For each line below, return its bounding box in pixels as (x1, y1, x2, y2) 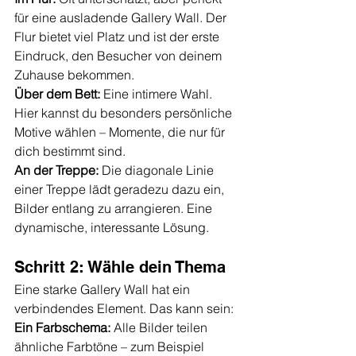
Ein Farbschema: (14, 319, 110, 336)
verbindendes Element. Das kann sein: (14, 300, 234, 317)
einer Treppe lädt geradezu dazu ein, (14, 181, 227, 198)
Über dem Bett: (14, 86, 100, 103)
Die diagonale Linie (99, 162, 217, 179)
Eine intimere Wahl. (100, 86, 215, 103)
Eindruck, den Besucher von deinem (14, 48, 225, 64)
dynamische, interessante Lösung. (14, 219, 209, 236)
